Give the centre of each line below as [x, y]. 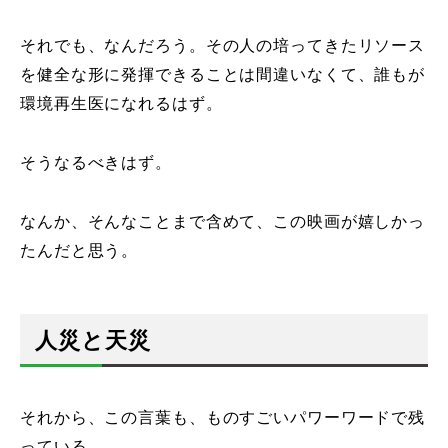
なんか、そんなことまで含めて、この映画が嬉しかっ [223, 221]
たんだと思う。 [79, 250]
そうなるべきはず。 [96, 162]
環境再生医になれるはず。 [121, 103]
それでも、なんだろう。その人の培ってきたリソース [223, 45]
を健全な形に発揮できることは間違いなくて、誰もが [223, 74]
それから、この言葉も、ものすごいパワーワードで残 [223, 417]
